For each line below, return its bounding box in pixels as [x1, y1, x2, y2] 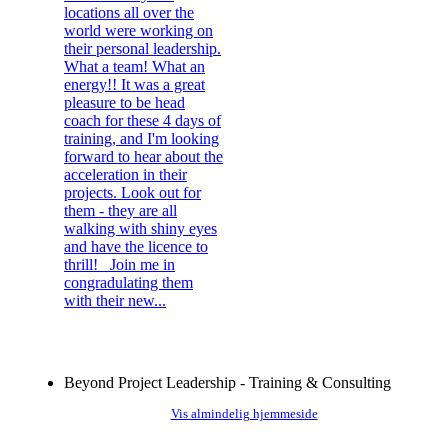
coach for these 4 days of [64, 111, 221, 129]
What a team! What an [64, 57, 205, 75]
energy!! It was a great [64, 75, 205, 93]
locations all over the [64, 3, 194, 21]
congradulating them [64, 273, 193, 291]
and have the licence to [64, 237, 208, 255]
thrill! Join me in [64, 255, 175, 273]
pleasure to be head [64, 93, 185, 111]
